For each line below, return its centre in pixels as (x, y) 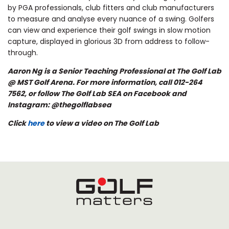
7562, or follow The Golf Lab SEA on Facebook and (97, 94)
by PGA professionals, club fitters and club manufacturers (111, 8)
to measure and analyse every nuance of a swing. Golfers (111, 19)
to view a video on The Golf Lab (102, 123)
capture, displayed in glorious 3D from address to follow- (109, 42)
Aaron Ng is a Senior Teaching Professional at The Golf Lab (114, 71)
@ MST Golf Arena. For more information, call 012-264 (105, 83)
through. (23, 53)
